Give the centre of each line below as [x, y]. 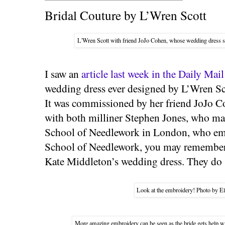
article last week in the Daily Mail [153, 73]
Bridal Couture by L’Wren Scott [126, 15]
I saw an [63, 73]
